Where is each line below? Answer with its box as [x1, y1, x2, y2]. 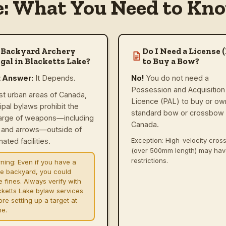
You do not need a [146, 73, 209, 82]
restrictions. [131, 156, 168, 164]
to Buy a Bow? [142, 55, 199, 66]
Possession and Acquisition [131, 85, 225, 94]
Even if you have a [17, 158, 76, 166]
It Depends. [35, 73, 76, 82]
